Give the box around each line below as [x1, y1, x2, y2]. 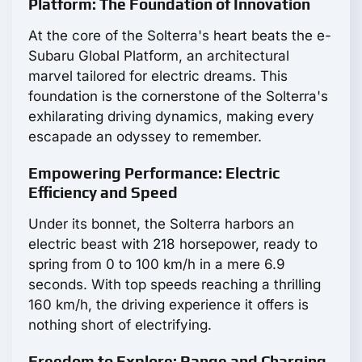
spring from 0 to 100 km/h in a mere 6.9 [28, 256, 285, 273]
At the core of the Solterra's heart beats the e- [28, 27, 331, 44]
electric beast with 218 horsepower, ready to [28, 236, 318, 253]
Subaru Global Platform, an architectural [28, 48, 289, 65]
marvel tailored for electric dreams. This [28, 68, 288, 85]
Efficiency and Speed [28, 183, 178, 202]
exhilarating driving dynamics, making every [28, 108, 314, 125]
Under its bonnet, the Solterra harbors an [28, 216, 294, 233]
